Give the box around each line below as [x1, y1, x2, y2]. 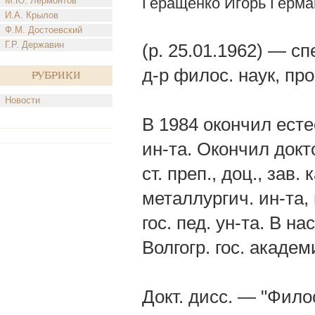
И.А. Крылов [5, 10, 58, 20]
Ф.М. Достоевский [5, 25, 82, 35]
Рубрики [32, 70, 81, 81]
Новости [5, 95, 40, 105]
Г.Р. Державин [5, 39, 64, 50]
